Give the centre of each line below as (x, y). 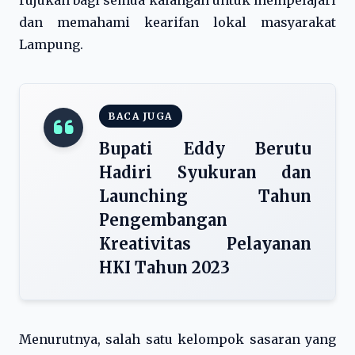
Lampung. (51, 44)
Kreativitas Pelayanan (205, 244)
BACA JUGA (141, 116)
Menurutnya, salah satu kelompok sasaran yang (177, 339)
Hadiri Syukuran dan (205, 172)
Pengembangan (163, 220)
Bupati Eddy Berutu (205, 149)
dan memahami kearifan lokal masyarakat (177, 22)
